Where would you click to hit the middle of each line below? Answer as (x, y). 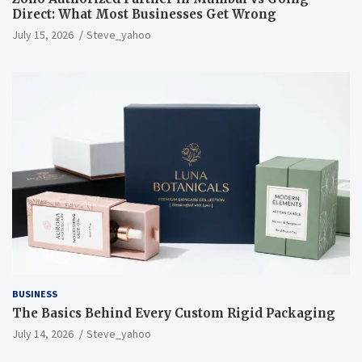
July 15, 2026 (43, 35)
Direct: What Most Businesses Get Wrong (144, 15)
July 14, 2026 (43, 333)
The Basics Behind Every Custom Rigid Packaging (174, 313)
